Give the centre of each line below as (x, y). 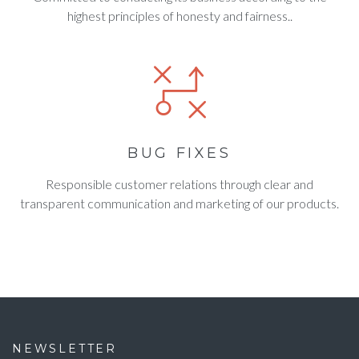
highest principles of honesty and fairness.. (179, 16)
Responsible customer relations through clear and (179, 184)
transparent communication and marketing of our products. (179, 203)
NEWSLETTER (65, 349)
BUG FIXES (179, 153)
